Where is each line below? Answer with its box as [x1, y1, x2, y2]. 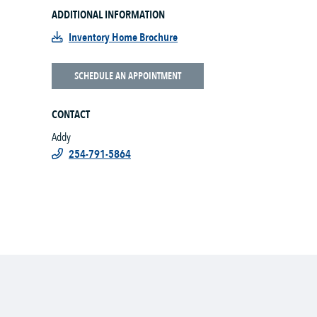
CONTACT [52, 107, 90, 122]
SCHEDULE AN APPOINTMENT [74, 69, 181, 83]
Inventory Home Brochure [69, 30, 178, 45]
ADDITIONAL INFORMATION [52, 7, 165, 23]
